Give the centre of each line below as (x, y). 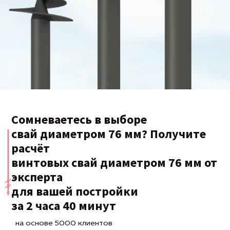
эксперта (37, 177)
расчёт (31, 148)
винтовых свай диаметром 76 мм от (114, 162)
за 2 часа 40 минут (64, 205)
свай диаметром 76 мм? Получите (109, 133)
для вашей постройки (75, 191)
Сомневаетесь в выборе (79, 119)
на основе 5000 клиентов (64, 223)
